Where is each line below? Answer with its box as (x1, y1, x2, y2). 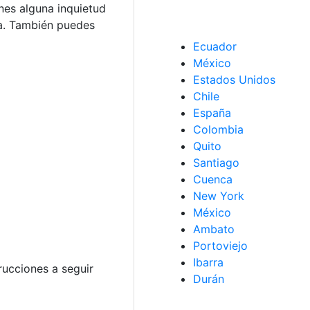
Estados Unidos (193, 73, 275, 86)
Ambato (193, 222, 235, 236)
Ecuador (193, 39, 237, 53)
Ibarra (193, 255, 224, 269)
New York (193, 189, 244, 203)
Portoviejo (193, 239, 248, 253)
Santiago (193, 156, 239, 170)
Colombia (193, 122, 244, 136)
